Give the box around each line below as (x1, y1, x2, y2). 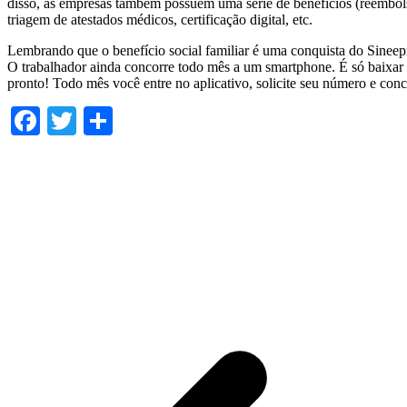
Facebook (40, 104, 153, 137)
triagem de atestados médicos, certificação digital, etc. (7, 11, 313, 27)
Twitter (76, 104, 161, 137)
